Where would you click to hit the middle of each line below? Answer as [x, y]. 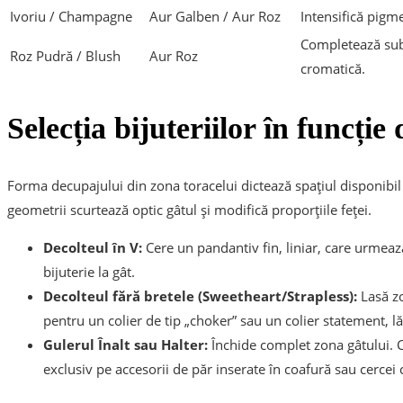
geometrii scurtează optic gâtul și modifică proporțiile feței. [189, 210]
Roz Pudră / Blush [65, 55]
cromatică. [333, 68]
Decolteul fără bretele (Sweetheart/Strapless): [200, 296]
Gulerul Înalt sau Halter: [125, 345]
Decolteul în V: [93, 248]
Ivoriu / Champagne [71, 16]
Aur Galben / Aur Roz [215, 16]
